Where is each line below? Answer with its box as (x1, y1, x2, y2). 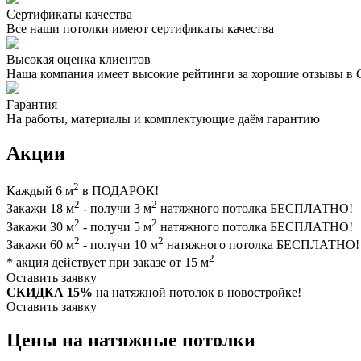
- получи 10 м (80, 238, 158, 252)
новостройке (227, 284, 297, 299)
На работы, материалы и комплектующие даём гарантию (6, 112, 320, 127)
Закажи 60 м (6, 238, 74, 252)
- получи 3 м (80, 201, 151, 216)
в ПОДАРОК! (79, 184, 162, 198)
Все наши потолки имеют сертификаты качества (6, 22, 274, 36)
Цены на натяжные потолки (6, 330, 255, 351)
